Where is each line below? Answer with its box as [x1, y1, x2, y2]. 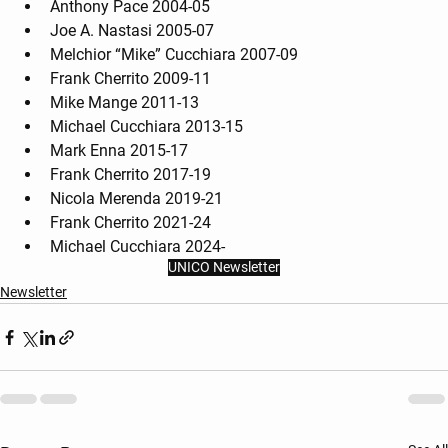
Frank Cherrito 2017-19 [50, 165, 211, 185]
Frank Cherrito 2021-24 [50, 213, 211, 233]
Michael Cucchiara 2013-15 [50, 117, 243, 137]
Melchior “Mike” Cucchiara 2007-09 [50, 45, 298, 65]
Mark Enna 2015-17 [50, 141, 188, 161]
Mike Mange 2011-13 [50, 93, 199, 113]
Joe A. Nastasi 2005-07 [50, 21, 214, 41]
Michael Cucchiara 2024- [50, 237, 225, 257]
